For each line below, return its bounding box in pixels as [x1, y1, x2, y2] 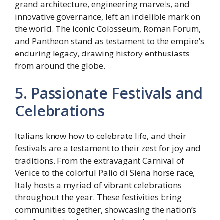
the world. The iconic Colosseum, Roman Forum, [15, 23, 201, 35]
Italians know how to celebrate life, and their [15, 130, 186, 141]
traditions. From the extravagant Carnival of [15, 154, 184, 166]
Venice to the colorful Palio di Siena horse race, [15, 166, 195, 178]
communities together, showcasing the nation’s [15, 203, 196, 215]
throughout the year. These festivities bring [15, 191, 182, 203]
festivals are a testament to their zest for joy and [15, 142, 201, 154]
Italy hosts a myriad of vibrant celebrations [15, 179, 182, 191]
